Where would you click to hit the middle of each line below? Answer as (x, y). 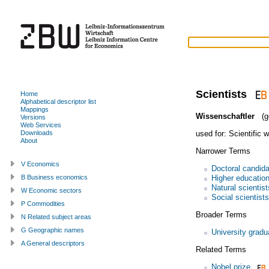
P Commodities (43, 203)
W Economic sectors (51, 190)
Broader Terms (221, 214)
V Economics (40, 164)
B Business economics (54, 177)
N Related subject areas (56, 216)
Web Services (41, 125)
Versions (33, 117)
